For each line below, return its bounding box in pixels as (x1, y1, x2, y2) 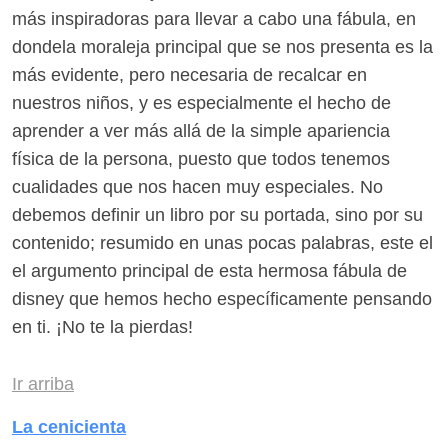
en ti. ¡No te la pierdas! (12, 316, 193, 337)
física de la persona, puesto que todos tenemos (12, 148, 390, 169)
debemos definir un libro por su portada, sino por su (12, 204, 423, 225)
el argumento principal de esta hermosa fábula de (12, 260, 407, 281)
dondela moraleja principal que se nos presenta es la (12, 36, 433, 57)
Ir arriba (12, 373, 74, 394)
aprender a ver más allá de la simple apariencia (12, 120, 390, 141)
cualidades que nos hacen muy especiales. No (12, 176, 383, 197)
